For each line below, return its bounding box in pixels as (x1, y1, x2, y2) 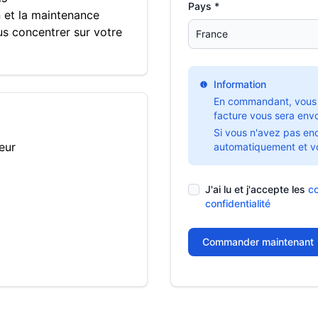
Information (213, 78, 266, 90)
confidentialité (205, 197, 270, 209)
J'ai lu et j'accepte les (205, 183, 308, 195)
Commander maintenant (202, 236, 314, 248)
